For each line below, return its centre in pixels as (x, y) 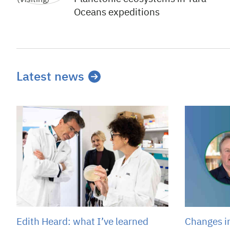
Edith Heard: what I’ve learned (82, 222)
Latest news (50, 77)
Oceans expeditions (117, 13)
